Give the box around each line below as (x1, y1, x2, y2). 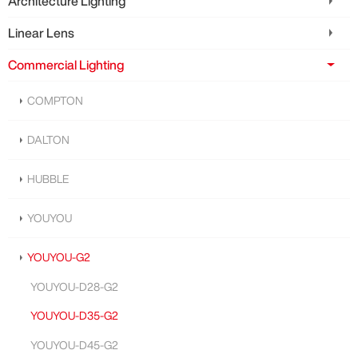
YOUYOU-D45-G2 (30, 339, 118, 351)
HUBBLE (26, 173, 69, 185)
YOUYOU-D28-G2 (30, 280, 118, 292)
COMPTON (26, 95, 83, 107)
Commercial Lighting (8, 58, 124, 72)
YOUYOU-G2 (26, 252, 90, 264)
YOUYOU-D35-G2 (30, 310, 118, 322)
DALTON (26, 134, 70, 146)
